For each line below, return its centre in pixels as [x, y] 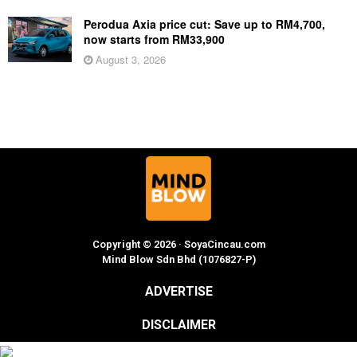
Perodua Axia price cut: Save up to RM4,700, [204, 24]
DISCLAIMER [178, 324]
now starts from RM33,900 [154, 39]
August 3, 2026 [129, 59]
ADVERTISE [178, 291]
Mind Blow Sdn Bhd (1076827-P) [178, 259]
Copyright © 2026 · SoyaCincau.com [178, 244]
